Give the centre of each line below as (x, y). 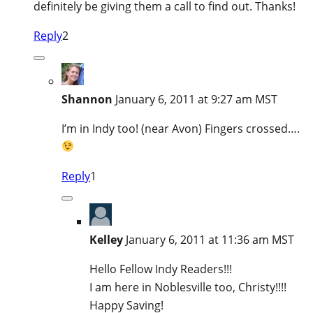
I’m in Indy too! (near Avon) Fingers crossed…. (181, 128)
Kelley (106, 239)
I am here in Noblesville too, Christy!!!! (188, 287)
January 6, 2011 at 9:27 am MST (196, 99)
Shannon (87, 99)
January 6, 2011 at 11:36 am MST (210, 239)
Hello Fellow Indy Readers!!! (161, 269)
